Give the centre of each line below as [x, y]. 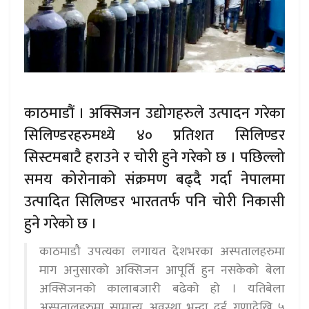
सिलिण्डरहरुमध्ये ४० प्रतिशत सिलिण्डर [154, 135]
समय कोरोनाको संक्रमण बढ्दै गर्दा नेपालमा [154, 179]
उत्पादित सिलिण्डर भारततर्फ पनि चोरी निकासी [154, 201]
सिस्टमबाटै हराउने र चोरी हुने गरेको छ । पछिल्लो [154, 157]
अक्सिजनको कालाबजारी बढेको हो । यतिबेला [162, 289]
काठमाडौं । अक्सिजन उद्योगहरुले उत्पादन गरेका [154, 113]
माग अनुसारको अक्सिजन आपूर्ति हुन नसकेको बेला [162, 270]
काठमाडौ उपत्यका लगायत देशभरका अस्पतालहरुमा [162, 251]
